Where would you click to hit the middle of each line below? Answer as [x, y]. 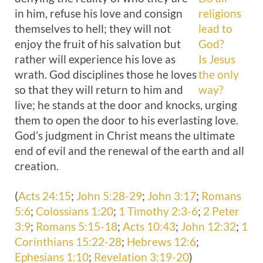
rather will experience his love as [95, 59]
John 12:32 [208, 226]
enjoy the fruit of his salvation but [98, 44]
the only [219, 74]
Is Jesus [217, 59]
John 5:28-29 [109, 196]
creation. [37, 166]
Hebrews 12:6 [161, 242]
